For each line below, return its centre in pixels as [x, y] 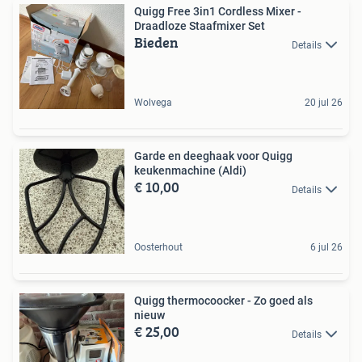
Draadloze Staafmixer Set [200, 26]
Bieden [156, 43]
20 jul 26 [324, 103]
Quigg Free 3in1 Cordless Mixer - [218, 12]
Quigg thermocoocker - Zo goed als [223, 301]
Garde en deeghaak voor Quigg [213, 156]
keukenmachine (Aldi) [190, 171]
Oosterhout [158, 248]
